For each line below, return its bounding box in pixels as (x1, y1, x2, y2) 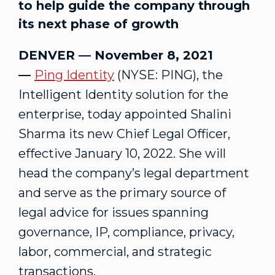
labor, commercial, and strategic (18, 244, 212, 259)
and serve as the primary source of (18, 185, 226, 200)
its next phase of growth (18, 17, 179, 31)
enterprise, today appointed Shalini (18, 107, 231, 122)
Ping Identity (34, 68, 114, 82)
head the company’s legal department (18, 166, 249, 180)
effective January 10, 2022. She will (18, 146, 226, 161)
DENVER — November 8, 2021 (18, 48, 213, 63)
